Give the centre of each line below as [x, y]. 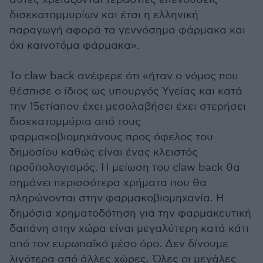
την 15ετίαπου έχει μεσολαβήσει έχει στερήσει [128, 107]
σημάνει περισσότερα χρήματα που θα [108, 183]
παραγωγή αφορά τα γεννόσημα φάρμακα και [127, 30]
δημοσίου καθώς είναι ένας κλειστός [104, 152]
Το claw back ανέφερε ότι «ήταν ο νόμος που [124, 76]
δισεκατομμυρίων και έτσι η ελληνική [104, 15]
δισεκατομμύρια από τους [75, 122]
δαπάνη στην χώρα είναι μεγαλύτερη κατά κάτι [129, 229]
